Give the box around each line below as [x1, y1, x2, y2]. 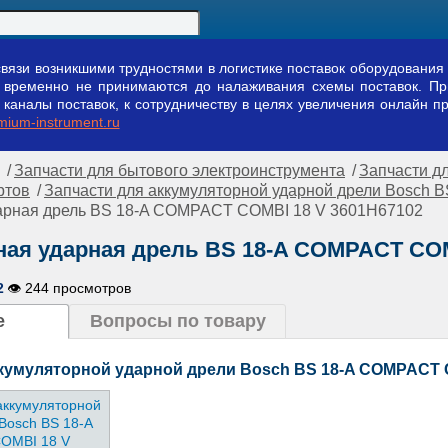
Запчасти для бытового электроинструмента [14, 162, 345, 179]
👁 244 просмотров [7, 280, 131, 296]
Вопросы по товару [89, 311, 266, 331]
